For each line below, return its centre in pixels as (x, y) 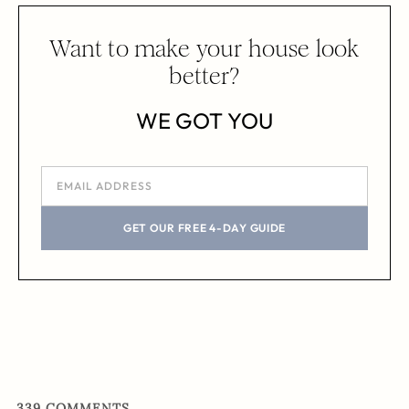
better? (204, 77)
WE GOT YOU (204, 121)
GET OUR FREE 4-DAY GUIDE (204, 227)
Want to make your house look (204, 49)
